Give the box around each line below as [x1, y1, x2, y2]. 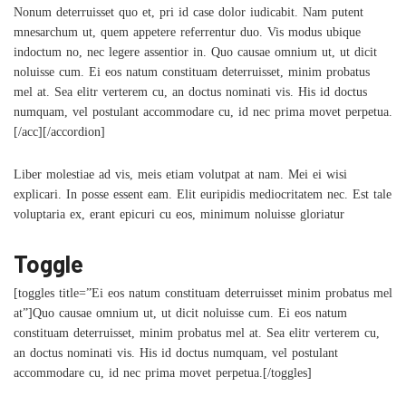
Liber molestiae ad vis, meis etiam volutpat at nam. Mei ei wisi [14, 168, 347, 187]
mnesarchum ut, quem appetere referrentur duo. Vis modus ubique [14, 25, 361, 44]
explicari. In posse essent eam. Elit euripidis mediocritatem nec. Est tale [14, 188, 391, 207]
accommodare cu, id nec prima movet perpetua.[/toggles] [14, 366, 312, 385]
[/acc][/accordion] [14, 125, 105, 144]
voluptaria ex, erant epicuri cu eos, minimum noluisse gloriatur [14, 208, 344, 227]
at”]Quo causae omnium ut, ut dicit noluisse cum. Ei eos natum [14, 306, 347, 325]
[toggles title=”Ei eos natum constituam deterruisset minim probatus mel [14, 286, 392, 305]
